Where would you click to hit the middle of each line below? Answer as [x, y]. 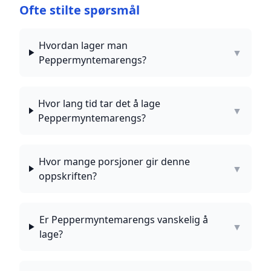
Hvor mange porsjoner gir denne [114, 162]
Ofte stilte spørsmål [80, 10]
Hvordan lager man [83, 45]
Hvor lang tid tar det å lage [99, 103]
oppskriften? [67, 176]
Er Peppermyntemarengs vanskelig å [123, 220]
